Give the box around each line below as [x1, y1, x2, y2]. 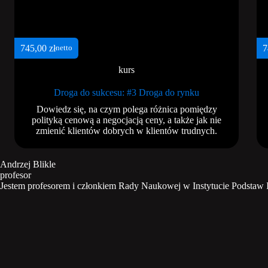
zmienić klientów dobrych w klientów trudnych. [36, 126, 218, 136]
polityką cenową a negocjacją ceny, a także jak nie [32, 115, 222, 126]
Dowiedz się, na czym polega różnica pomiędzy [36, 104, 217, 115]
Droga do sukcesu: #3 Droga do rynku [54, 87, 200, 98]
